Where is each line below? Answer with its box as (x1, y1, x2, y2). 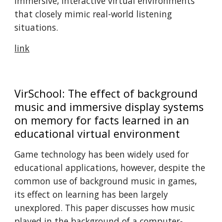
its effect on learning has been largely (14, 188, 168, 200)
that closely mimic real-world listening (14, 8, 172, 20)
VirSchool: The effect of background (14, 86, 198, 101)
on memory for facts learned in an (14, 113, 190, 127)
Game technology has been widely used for (14, 148, 189, 160)
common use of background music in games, (14, 175, 197, 187)
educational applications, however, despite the (14, 162, 206, 173)
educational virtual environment (14, 126, 180, 141)
